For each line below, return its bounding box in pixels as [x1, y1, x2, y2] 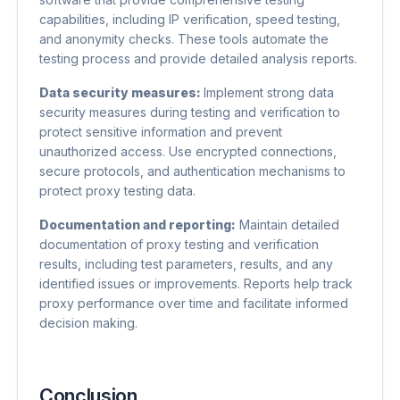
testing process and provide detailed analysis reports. [39, 51, 357, 67]
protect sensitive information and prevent [39, 124, 282, 140]
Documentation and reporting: [39, 217, 236, 233]
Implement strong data [204, 85, 334, 101]
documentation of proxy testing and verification [39, 237, 319, 253]
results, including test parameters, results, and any [39, 256, 333, 272]
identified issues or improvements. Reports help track [39, 276, 353, 292]
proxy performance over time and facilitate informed [39, 296, 348, 312]
